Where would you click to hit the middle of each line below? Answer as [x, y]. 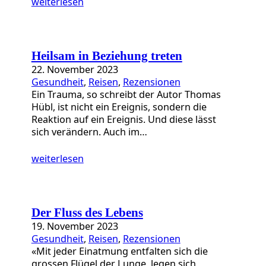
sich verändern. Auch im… [89, 132]
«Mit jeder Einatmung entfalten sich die [119, 251]
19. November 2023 [75, 227]
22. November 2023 [75, 69]
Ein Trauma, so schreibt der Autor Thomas [126, 94]
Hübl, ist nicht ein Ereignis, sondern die [119, 107]
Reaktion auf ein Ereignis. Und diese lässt [123, 119]
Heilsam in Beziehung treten [107, 56]
